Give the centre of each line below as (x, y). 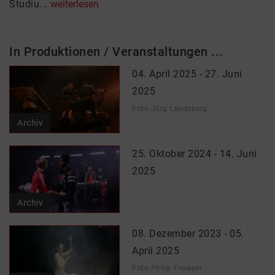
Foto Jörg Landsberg (170, 109)
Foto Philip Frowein (167, 268)
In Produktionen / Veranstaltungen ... (116, 52)
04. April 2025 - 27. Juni (187, 74)
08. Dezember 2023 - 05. (188, 234)
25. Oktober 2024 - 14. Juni (195, 154)
